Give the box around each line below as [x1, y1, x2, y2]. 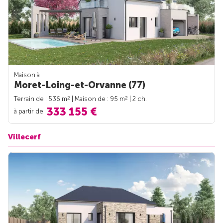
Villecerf [8, 132, 41, 141]
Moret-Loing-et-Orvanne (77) [14, 80, 145, 91]
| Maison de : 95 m [70, 95, 125, 103]
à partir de [14, 107, 45, 115]
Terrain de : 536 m [14, 95, 67, 103]
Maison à [14, 71, 40, 79]
